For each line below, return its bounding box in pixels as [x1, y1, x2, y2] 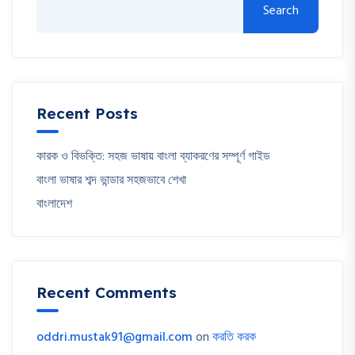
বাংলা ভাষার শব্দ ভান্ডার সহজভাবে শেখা [36, 170, 186, 191]
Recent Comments [36, 282, 177, 302]
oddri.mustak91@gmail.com [36, 326, 193, 348]
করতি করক [212, 326, 256, 348]
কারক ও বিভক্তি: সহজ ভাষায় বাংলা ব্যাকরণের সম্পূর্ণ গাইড [36, 146, 270, 167]
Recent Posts [36, 103, 138, 123]
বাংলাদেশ [36, 193, 72, 215]
